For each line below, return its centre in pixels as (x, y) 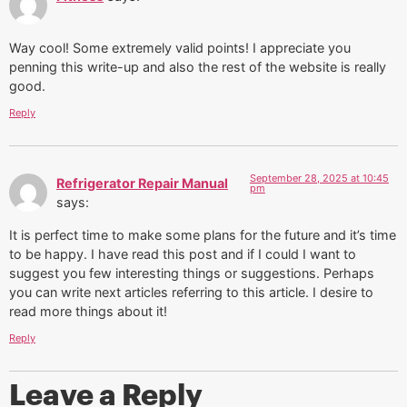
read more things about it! (88, 311)
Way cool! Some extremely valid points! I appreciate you (180, 47)
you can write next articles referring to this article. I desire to (191, 292)
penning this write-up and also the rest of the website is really (198, 66)
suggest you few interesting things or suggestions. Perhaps (192, 273)
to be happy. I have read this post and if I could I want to (183, 253)
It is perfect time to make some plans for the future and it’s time (203, 234)
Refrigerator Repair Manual (142, 184)
